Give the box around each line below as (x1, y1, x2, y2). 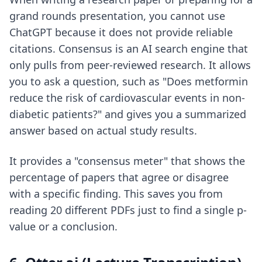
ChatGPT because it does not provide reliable (9, 25, 233, 39)
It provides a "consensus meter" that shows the (9, 154, 245, 168)
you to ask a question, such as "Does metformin (9, 74, 248, 88)
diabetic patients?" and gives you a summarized (9, 107, 246, 121)
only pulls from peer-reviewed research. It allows (9, 58, 251, 72)
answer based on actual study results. (9, 123, 197, 137)
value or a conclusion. (9, 219, 118, 233)
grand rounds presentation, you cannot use (9, 9, 225, 23)
